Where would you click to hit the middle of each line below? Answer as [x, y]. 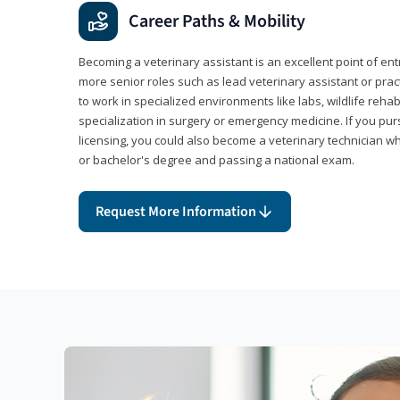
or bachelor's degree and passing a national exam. [217, 160]
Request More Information [176, 212]
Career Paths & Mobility [217, 22]
